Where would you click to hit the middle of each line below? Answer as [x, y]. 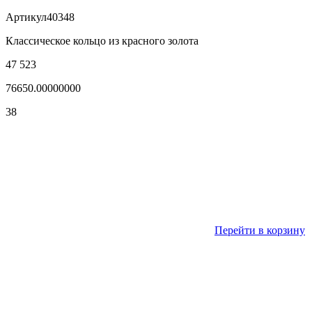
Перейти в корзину [260, 231]
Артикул [26, 17]
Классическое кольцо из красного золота [102, 41]
